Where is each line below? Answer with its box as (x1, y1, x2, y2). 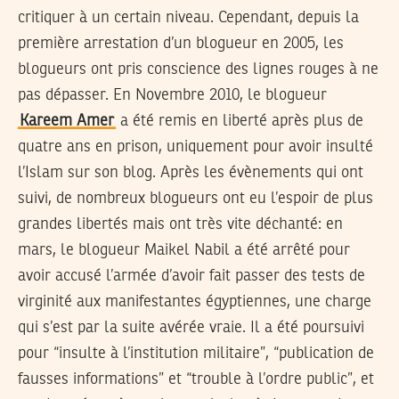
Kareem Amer (20, 113, 114, 130)
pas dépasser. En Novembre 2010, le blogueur (18, 87, 327, 104)
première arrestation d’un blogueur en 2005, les (18, 36, 344, 53)
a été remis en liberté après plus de (116, 113, 363, 130)
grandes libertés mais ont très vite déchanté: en (18, 216, 343, 233)
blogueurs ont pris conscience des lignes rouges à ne (18, 61, 379, 78)
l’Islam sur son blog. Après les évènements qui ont (18, 165, 363, 182)
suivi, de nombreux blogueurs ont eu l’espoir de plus (18, 191, 373, 208)
